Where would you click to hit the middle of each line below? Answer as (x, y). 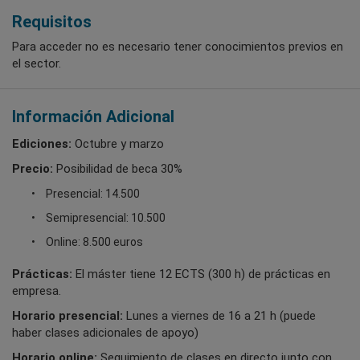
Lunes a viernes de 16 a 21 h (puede (219, 316)
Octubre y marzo (118, 144)
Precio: (34, 169)
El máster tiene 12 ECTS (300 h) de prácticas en (203, 274)
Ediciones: (42, 144)
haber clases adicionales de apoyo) (105, 333)
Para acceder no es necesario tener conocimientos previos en (178, 47)
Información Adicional (93, 117)
